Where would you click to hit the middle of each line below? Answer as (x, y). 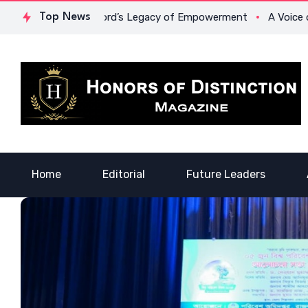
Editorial (124, 175)
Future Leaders (226, 175)
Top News (65, 17)
